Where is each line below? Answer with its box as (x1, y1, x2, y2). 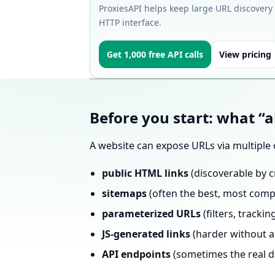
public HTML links (102, 166, 188, 180)
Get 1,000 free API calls (107, 48, 203, 60)
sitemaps (102, 187, 147, 200)
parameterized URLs (102, 207, 201, 220)
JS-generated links (102, 227, 190, 241)
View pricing (219, 48, 271, 60)
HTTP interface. (99, 17, 161, 28)
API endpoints (102, 247, 171, 261)
